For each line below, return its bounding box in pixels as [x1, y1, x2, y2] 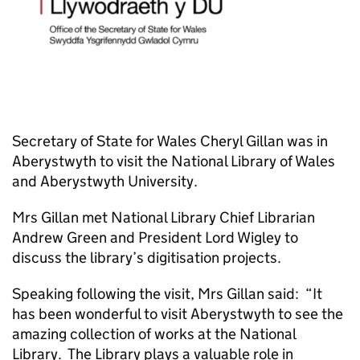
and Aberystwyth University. [12, 172, 198, 190]
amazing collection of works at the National [12, 325, 296, 343]
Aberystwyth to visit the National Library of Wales [12, 152, 335, 170]
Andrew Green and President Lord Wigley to [12, 228, 298, 247]
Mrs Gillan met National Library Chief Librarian [12, 208, 315, 227]
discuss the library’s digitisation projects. [12, 248, 281, 267]
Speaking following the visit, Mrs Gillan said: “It [12, 284, 322, 303]
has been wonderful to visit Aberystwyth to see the [12, 305, 343, 323]
